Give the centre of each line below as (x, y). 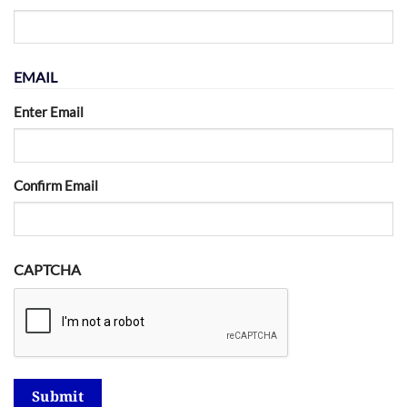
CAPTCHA (47, 269)
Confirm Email (56, 186)
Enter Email (49, 112)
